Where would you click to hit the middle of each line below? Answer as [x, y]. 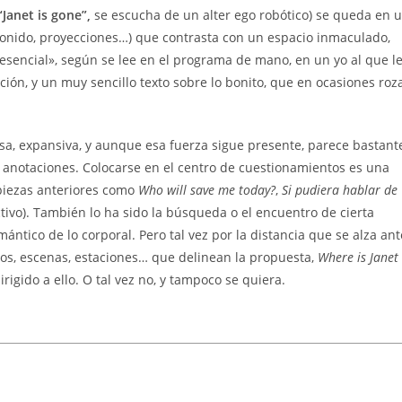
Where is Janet [358, 257]
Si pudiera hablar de [340, 189]
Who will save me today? [207, 189]
